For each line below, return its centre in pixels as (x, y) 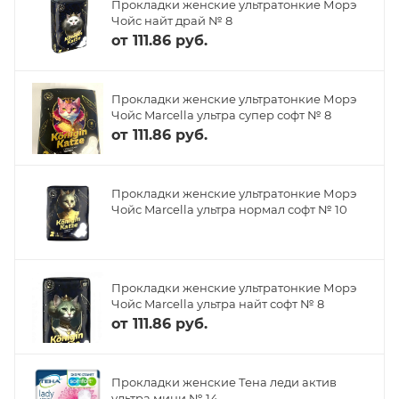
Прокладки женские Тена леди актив (224, 382)
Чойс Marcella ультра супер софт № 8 (221, 114)
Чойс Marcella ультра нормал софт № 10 (229, 210)
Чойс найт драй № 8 (172, 20)
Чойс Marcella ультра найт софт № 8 (218, 303)
